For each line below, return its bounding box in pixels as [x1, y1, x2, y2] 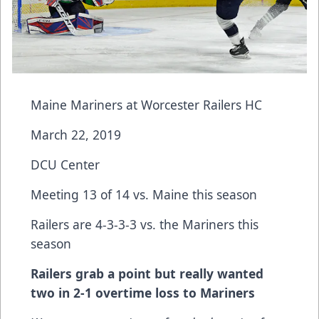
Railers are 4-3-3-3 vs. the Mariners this [31, 215, 258, 233]
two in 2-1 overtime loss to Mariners [31, 283, 255, 301]
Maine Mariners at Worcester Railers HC [31, 95, 262, 113]
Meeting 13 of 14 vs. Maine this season [31, 185, 257, 203]
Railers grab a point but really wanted [31, 264, 263, 282]
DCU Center [31, 155, 100, 173]
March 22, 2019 [31, 125, 121, 143]
